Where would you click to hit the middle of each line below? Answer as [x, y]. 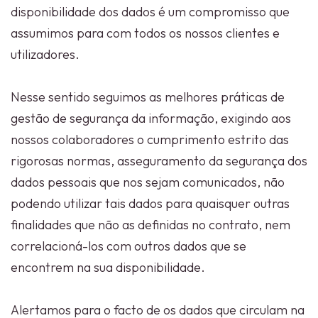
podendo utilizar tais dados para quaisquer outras [150, 203]
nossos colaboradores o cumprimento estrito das [150, 139]
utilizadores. [45, 54]
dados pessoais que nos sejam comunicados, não [148, 182]
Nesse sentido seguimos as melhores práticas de [148, 97]
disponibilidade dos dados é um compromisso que [150, 12]
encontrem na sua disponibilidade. [108, 267]
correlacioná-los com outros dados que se [128, 246]
